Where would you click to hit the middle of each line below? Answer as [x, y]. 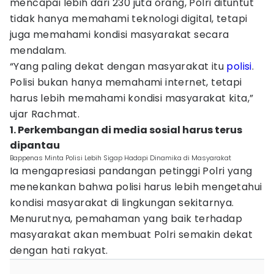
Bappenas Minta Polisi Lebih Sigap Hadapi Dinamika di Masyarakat [120, 158]
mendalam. [38, 50]
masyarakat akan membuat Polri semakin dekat [131, 235]
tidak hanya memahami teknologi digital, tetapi [129, 19]
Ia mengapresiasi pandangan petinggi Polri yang [131, 171]
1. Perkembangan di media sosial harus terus [126, 130]
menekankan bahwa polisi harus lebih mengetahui [136, 187]
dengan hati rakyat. [59, 250]
